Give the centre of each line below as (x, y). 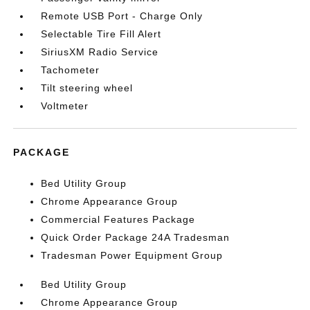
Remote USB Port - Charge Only (122, 16)
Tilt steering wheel (87, 88)
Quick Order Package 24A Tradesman (136, 237)
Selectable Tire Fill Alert (101, 34)
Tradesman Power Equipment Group (132, 255)
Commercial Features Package (118, 219)
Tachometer (71, 70)
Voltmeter (65, 106)
